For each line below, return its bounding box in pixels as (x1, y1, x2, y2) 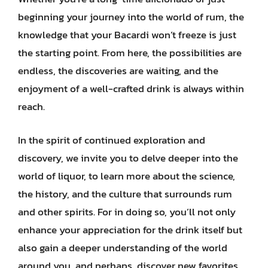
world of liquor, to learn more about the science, (18, 167, 235, 184)
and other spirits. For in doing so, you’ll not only (18, 203, 236, 220)
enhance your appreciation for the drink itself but (18, 221, 242, 237)
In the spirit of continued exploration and (18, 132, 205, 148)
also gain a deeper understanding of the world (18, 239, 227, 255)
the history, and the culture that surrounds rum (18, 185, 232, 202)
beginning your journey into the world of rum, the (18, 9, 244, 25)
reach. (18, 99, 45, 114)
